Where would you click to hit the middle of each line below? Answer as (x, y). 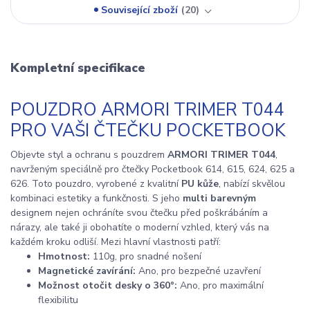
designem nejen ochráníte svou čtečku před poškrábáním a (139, 212)
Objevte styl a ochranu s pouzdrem (89, 154)
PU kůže (200, 183)
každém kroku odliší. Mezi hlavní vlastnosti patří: (116, 241)
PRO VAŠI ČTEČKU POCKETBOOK (148, 130)
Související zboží (140, 10)
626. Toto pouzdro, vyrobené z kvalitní (96, 183)
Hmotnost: (64, 256)
